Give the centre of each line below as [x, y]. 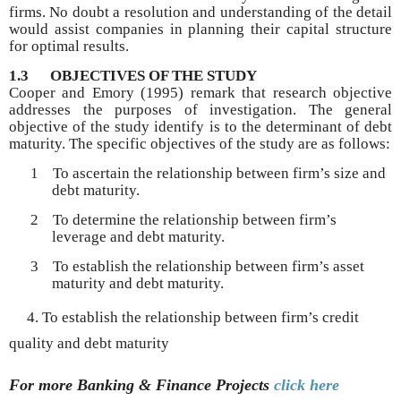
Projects [245, 384]
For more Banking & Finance [112, 384]
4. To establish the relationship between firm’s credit [184, 317]
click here [307, 384]
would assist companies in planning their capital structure [200, 29]
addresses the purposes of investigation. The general [200, 109]
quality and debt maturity [89, 343]
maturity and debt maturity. [138, 283]
